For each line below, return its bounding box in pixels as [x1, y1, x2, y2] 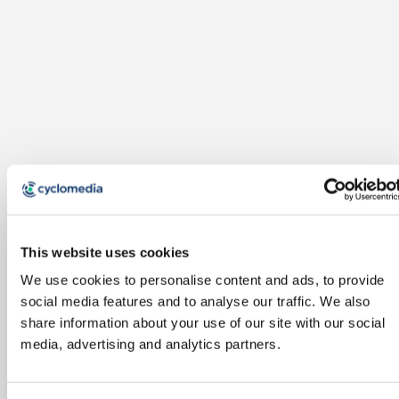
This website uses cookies [20, 244, 190, 260]
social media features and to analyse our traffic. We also [20, 293, 370, 309]
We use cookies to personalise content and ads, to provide [20, 272, 385, 288]
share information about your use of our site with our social [20, 314, 385, 330]
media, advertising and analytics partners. [20, 336, 281, 352]
